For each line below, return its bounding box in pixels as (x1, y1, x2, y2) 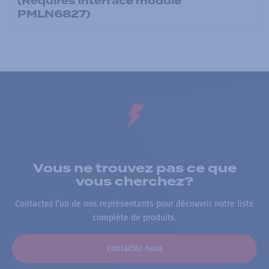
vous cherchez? (76, 172, 193, 190)
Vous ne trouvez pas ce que (32, 159, 237, 177)
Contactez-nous (106, 243, 163, 253)
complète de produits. (92, 213, 177, 223)
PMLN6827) (17, 6, 90, 22)
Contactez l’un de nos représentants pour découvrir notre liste (15, 199, 254, 210)
